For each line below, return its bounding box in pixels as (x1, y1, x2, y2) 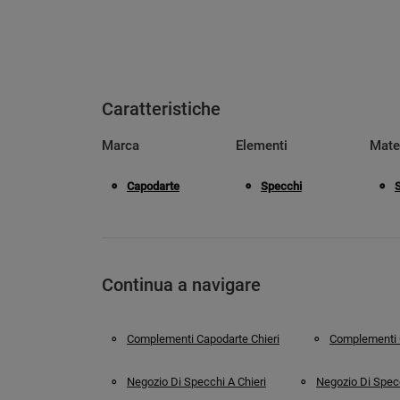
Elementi (236, 137, 287, 154)
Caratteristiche (102, 98, 221, 120)
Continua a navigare (102, 274, 261, 296)
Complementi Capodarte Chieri (127, 331, 279, 346)
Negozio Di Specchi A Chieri (127, 375, 266, 389)
